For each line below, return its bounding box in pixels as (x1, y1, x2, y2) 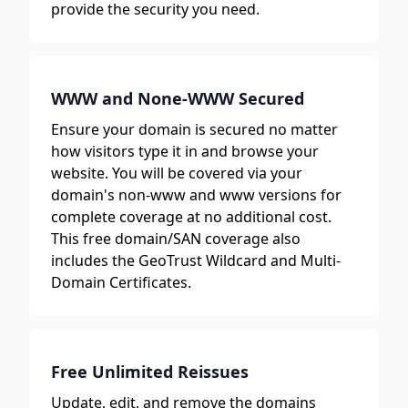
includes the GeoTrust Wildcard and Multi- (51, 250, 341, 270)
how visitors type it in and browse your (51, 141, 319, 161)
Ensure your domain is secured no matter (51, 119, 338, 139)
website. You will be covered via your (51, 163, 302, 183)
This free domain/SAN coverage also (51, 229, 301, 249)
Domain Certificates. (51, 272, 191, 292)
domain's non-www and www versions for (51, 185, 342, 205)
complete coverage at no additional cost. (51, 207, 331, 227)
